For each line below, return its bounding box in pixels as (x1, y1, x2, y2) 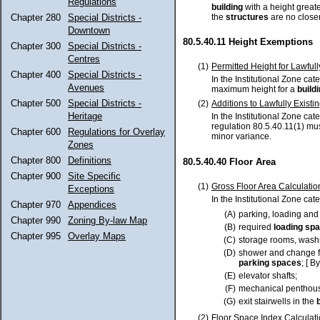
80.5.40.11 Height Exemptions (183, 36, 313, 48)
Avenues (68, 82, 104, 93)
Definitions (68, 155, 111, 166)
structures (226, 11, 269, 22)
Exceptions (68, 184, 114, 194)
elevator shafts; (239, 271, 297, 281)
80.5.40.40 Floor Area (183, 156, 276, 167)
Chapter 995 (11, 231, 61, 241)
